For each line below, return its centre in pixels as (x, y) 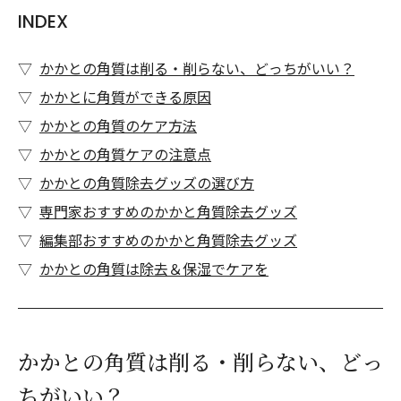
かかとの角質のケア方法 (118, 125)
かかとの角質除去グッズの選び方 (147, 183)
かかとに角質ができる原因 (125, 97)
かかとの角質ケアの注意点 (125, 154)
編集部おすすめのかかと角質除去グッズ (168, 240)
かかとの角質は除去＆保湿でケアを (154, 269)
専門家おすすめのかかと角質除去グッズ (168, 211)
